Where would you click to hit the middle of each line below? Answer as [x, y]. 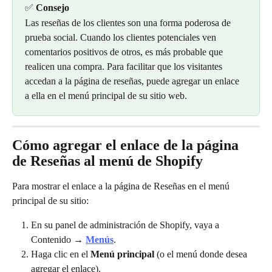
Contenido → [58, 239]
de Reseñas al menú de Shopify [107, 161]
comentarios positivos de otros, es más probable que [125, 52]
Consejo [53, 8]
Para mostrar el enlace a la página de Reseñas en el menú [122, 186]
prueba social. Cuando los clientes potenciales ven [122, 37]
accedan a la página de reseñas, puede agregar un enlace [133, 81]
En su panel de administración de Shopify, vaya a [126, 225]
